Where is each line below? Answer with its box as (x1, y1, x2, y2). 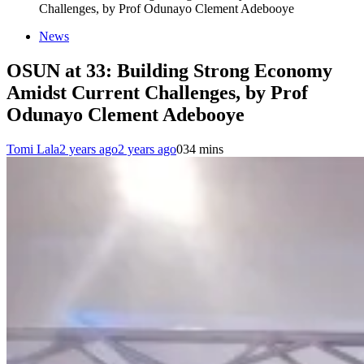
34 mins (183, 141, 223, 156)
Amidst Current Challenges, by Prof (6, 81, 308, 103)
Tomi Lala (6, 141, 59, 156)
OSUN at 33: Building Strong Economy (6, 59, 332, 81)
